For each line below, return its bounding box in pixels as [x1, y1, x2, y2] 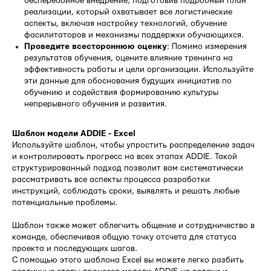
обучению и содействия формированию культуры [24, 88, 218, 97]
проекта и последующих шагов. [12, 244, 137, 253]
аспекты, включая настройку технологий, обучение [24, 19, 227, 28]
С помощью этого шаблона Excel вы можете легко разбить [12, 255, 244, 264]
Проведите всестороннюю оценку [24, 42, 167, 51]
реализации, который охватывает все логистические [24, 7, 232, 16]
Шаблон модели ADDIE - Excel [12, 129, 135, 138]
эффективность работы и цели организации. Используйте [24, 65, 253, 74]
